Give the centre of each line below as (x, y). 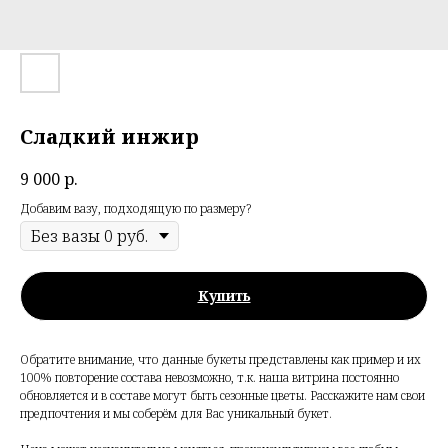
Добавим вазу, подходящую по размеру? (135, 209)
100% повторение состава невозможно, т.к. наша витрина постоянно (209, 378)
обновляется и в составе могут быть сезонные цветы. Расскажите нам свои (222, 396)
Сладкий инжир (109, 136)
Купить (224, 296)
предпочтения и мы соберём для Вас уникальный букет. (176, 414)
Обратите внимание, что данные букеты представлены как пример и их (220, 360)
